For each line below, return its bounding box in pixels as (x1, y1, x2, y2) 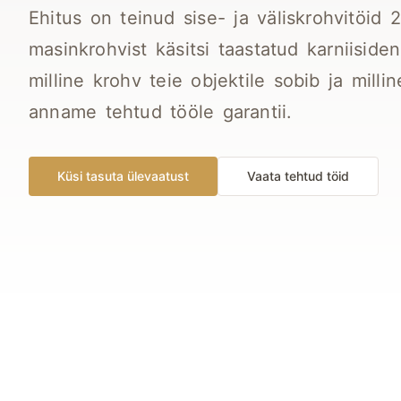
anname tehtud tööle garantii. (29, 100, 293, 123)
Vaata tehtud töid (247, 167, 349, 183)
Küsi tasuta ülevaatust (57, 167, 189, 183)
